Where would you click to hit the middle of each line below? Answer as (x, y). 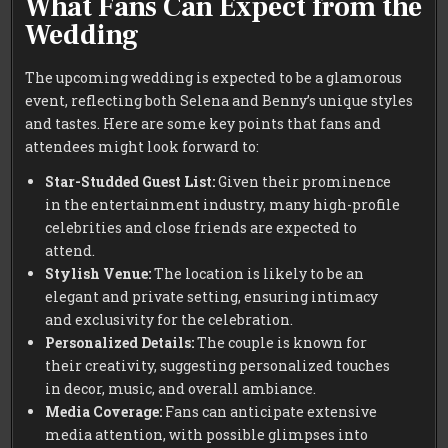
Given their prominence (303, 182)
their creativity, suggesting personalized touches (218, 366)
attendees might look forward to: (142, 147)
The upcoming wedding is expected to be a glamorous (214, 78)
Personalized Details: (120, 343)
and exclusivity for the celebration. (169, 320)
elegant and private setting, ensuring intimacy (212, 297)
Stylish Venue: (98, 274)
